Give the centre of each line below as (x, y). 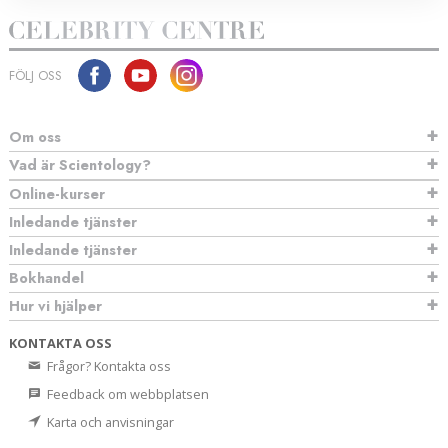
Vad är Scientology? (80, 165)
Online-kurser (57, 194)
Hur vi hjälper (55, 306)
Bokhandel (46, 278)
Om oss (35, 137)
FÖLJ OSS (35, 76)
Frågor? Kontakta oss (107, 366)
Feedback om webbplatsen (126, 394)
